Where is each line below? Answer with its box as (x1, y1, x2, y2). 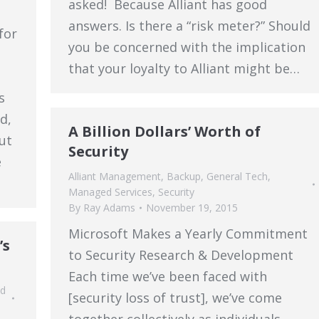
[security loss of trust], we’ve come (68, 289, 282, 306)
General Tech (206, 169, 268, 183)
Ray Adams (83, 201, 135, 214)
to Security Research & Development (68, 246, 293, 263)
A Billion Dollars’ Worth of (68, 122, 261, 141)
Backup (167, 169, 201, 183)
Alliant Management (68, 169, 161, 183)
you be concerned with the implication (68, 38, 305, 56)
